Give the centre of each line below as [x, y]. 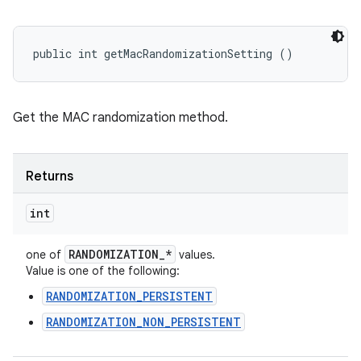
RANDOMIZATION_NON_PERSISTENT [143, 322]
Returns [50, 176]
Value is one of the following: [103, 271]
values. [195, 255]
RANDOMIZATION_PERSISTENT [129, 296]
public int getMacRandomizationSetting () [163, 54]
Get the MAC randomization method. [120, 118]
